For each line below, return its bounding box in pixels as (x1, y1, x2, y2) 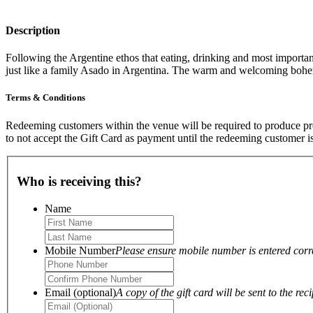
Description (6, 24, 60, 36)
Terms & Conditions (6, 92, 85, 103)
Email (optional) (45, 286, 116, 298)
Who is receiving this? (17, 173, 142, 189)
